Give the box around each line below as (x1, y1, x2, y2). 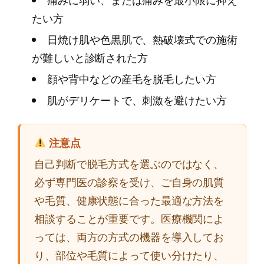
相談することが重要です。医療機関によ (34, 210, 225, 226)
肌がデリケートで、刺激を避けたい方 (47, 92, 227, 108)
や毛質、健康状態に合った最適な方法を (34, 192, 225, 208)
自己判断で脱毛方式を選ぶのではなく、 (34, 156, 225, 171)
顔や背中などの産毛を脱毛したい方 (47, 71, 216, 87)
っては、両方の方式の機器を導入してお (34, 229, 225, 245)
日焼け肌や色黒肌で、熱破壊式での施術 (47, 31, 237, 47)
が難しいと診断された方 (32, 49, 148, 65)
